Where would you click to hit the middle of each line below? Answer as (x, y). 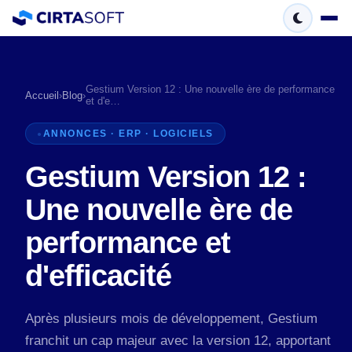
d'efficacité (98, 275)
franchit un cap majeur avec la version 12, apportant (178, 341)
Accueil (42, 95)
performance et (128, 242)
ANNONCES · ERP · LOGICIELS (128, 134)
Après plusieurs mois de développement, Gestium (171, 319)
